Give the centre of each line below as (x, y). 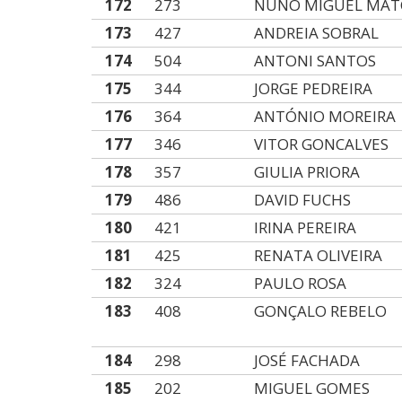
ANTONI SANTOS (315, 61)
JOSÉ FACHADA (307, 360)
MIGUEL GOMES (312, 388)
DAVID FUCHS (303, 200)
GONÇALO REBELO (321, 311)
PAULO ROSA (301, 283)
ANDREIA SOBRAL (317, 33)
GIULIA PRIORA (307, 172)
